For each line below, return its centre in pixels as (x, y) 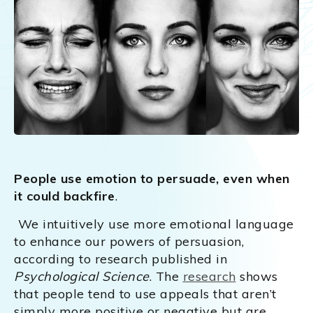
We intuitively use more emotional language (154, 224)
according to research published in (121, 259)
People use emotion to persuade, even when (152, 178)
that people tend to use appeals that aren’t (145, 293)
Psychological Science (82, 276)
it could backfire (65, 196)
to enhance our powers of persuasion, (129, 241)
